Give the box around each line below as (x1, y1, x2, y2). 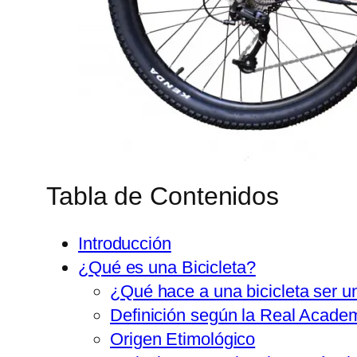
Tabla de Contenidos (46, 182, 280, 211)
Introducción (78, 233, 171, 253)
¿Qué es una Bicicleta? (78, 257, 256, 277)
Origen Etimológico (110, 328, 256, 349)
